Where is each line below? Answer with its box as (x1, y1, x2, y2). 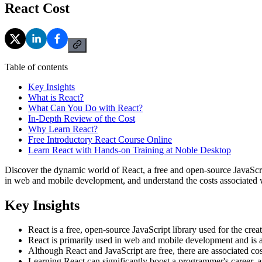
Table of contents (5, 61, 68, 72)
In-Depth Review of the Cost (28, 113, 135, 123)
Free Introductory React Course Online (28, 134, 172, 144)
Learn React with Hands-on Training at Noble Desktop (28, 144, 231, 155)
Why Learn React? (28, 123, 98, 134)
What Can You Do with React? (28, 102, 143, 113)
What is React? (28, 92, 84, 102)
